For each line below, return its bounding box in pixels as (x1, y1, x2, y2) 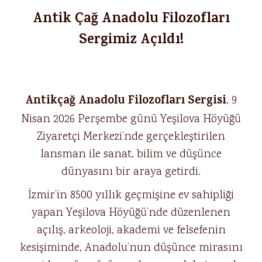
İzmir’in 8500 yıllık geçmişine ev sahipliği (28, 187, 234, 204)
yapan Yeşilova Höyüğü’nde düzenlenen (32, 205, 230, 221)
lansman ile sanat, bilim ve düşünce (40, 146, 222, 163)
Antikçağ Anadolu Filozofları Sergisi (25, 92, 226, 111)
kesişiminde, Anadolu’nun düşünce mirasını (19, 240, 243, 256)
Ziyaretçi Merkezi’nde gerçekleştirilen (37, 129, 225, 145)
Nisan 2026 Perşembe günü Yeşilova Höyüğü (21, 111, 241, 127)
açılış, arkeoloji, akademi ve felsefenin (36, 222, 226, 239)
